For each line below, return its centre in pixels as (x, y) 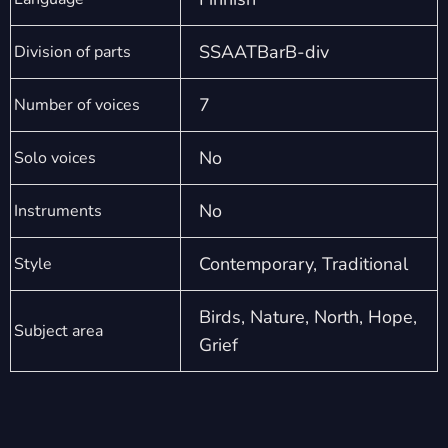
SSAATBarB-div (264, 52)
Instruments (58, 211)
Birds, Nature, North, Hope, (308, 317)
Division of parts (72, 52)
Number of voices (77, 105)
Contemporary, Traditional (303, 264)
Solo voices (55, 158)
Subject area (58, 331)
